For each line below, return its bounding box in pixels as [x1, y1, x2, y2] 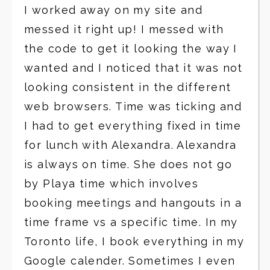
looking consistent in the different [24, 81, 231, 93]
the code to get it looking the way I [24, 42, 237, 55]
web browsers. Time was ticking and [24, 100, 242, 113]
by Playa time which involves [24, 177, 199, 190]
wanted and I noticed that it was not [24, 61, 243, 74]
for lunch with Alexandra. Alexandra [24, 139, 237, 151]
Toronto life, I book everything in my [24, 235, 245, 248]
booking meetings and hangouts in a [24, 196, 242, 209]
